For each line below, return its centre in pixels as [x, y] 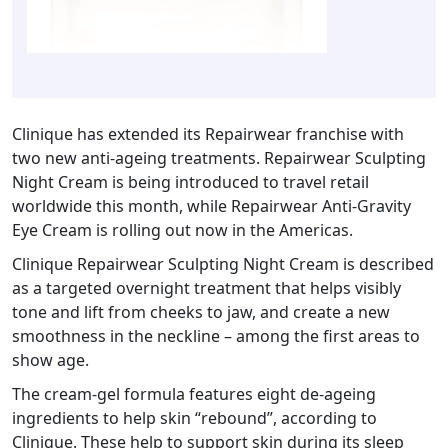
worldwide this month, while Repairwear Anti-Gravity [211, 206]
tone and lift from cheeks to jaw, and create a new [201, 312]
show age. [50, 360]
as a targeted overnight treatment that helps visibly [206, 288]
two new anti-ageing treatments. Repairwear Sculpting [219, 158]
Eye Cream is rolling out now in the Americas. [182, 230]
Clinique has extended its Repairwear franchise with [208, 134]
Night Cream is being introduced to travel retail [190, 182]
